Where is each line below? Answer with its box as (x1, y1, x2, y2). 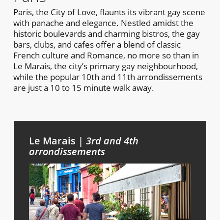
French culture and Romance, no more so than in (13, 50, 199, 61)
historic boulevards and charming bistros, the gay (13, 28, 200, 40)
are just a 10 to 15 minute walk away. (13, 82, 154, 94)
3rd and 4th (85, 134, 138, 148)
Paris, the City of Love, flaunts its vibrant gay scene (13, 6, 205, 18)
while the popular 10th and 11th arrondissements (13, 71, 202, 83)
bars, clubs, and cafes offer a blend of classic (13, 39, 181, 51)
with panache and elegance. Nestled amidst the (13, 17, 193, 29)
